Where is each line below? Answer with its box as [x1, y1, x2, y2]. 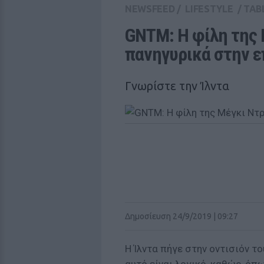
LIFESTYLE [185, 4, 233, 14]
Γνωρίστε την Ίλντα [125, 79, 229, 93]
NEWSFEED [125, 4, 175, 14]
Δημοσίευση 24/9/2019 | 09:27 [125, 212, 238, 221]
